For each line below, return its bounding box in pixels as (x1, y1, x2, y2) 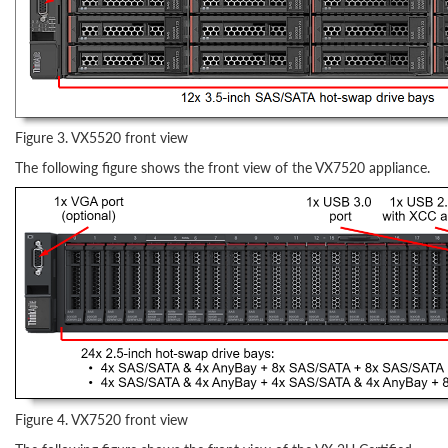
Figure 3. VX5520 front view (15, 127, 188, 147)
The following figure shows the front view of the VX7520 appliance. (15, 157, 430, 177)
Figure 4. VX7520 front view (15, 409, 188, 429)
